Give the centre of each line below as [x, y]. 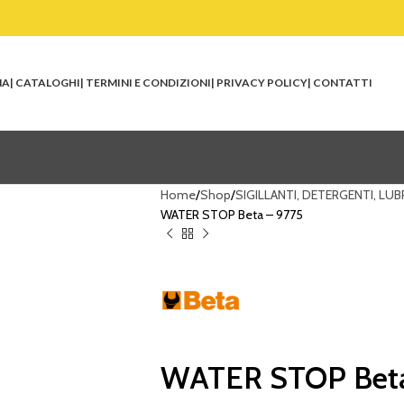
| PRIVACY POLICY [259, 83]
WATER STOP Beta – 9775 [231, 215]
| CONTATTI [340, 83]
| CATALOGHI [45, 83]
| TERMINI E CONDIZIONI [146, 83]
